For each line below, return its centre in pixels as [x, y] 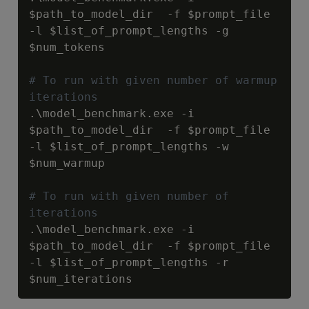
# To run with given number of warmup [153, 80]
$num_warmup [67, 163]
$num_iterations [81, 279]
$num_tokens [67, 47]
